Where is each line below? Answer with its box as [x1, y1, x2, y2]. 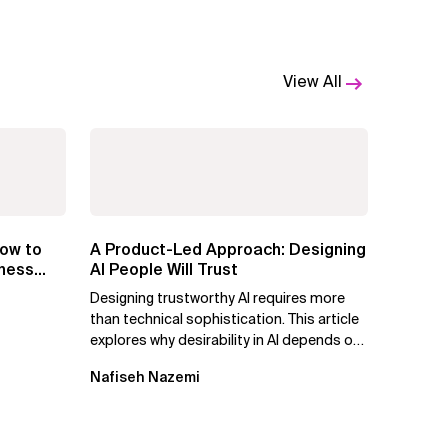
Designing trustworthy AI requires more [90, 289, 345, 308]
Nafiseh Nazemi [90, 368, 200, 387]
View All [283, 70, 342, 92]
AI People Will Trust [90, 259, 238, 281]
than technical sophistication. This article [90, 310, 359, 329]
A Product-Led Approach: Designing [90, 239, 366, 261]
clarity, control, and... [90, 352, 222, 371]
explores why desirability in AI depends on [90, 331, 361, 350]
